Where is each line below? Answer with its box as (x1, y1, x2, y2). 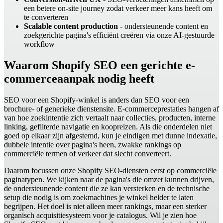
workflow (24, 40, 55, 49)
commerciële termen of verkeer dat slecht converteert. (4, 149, 171, 158)
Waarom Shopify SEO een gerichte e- (4, 58, 195, 72)
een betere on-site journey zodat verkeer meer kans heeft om (24, 4, 212, 13)
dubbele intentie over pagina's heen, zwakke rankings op (4, 140, 181, 149)
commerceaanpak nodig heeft (4, 72, 154, 85)
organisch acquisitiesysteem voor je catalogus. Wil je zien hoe (4, 211, 197, 220)
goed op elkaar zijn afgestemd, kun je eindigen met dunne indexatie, (4, 131, 217, 140)
